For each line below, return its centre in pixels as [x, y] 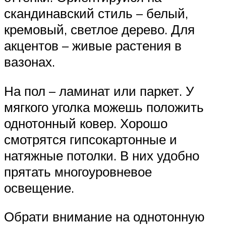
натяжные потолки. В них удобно [102, 155]
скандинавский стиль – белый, [96, 13]
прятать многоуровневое [78, 171]
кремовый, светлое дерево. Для [99, 30]
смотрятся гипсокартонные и [91, 139]
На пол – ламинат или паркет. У [99, 91]
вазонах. [30, 62]
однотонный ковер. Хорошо [86, 123]
